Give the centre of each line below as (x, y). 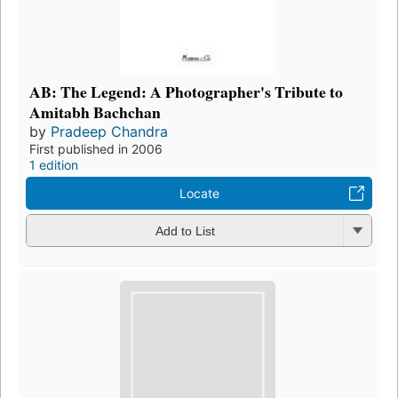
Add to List (185, 231)
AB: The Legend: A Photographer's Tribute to (186, 91)
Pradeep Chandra (109, 131)
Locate (199, 193)
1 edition (54, 164)
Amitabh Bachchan (95, 111)
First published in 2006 (96, 148)
